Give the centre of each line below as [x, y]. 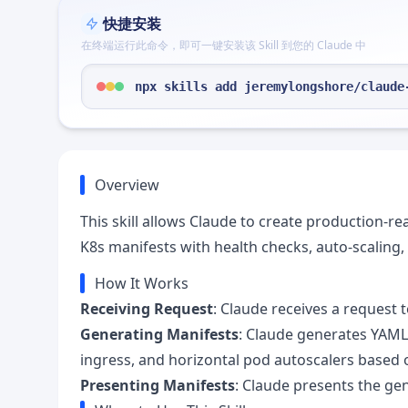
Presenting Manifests [158, 385]
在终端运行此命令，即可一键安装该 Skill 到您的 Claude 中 [224, 45]
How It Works [142, 283]
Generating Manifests [159, 334]
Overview [127, 185]
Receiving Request [147, 309]
